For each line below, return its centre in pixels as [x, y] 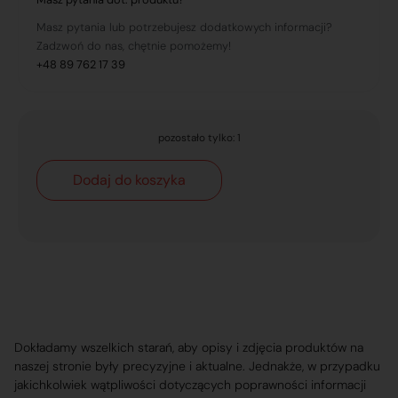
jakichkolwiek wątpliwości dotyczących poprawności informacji [190, 384]
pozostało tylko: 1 [199, 137]
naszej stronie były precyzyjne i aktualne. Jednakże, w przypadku [197, 366]
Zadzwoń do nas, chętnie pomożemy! [134, 45]
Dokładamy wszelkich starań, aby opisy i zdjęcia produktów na [189, 347]
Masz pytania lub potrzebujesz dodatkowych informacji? [184, 27]
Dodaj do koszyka [129, 180]
